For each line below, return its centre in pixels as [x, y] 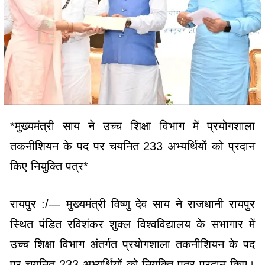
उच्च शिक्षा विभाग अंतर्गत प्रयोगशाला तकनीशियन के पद [132, 244]
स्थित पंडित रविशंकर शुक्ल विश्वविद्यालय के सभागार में [132, 224]
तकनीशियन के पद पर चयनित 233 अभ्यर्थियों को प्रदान [132, 146]
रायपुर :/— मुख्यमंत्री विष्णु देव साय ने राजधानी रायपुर [132, 204]
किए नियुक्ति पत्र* [49, 166]
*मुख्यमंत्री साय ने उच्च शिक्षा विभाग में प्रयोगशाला [132, 126]
